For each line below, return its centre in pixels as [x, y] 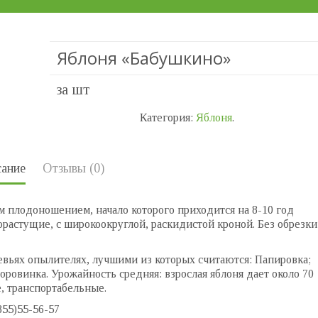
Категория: [168, 117]
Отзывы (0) [74, 168]
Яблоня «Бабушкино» [144, 58]
